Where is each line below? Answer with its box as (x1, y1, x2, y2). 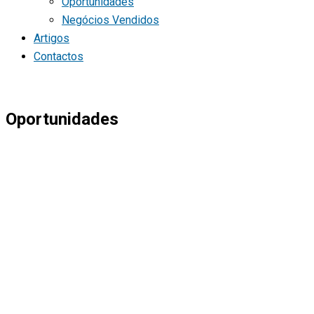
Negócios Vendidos (62, 13, 159, 27)
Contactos (34, 50, 83, 63)
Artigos (34, 32, 69, 45)
